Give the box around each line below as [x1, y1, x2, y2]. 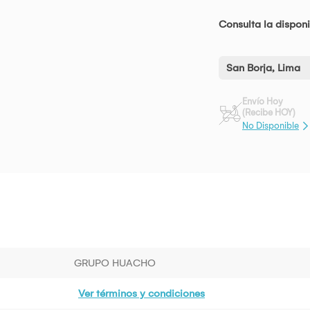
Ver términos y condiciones [78, 286, 205, 300]
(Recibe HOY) [242, 107, 295, 118]
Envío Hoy [242, 96, 283, 107]
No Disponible [242, 120, 299, 131]
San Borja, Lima [226, 62, 300, 75]
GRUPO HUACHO [74, 256, 156, 269]
